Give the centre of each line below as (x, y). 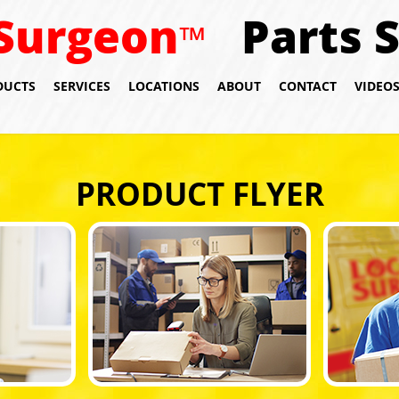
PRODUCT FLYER (199, 194)
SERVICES (82, 86)
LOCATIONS (164, 86)
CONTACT (308, 86)
